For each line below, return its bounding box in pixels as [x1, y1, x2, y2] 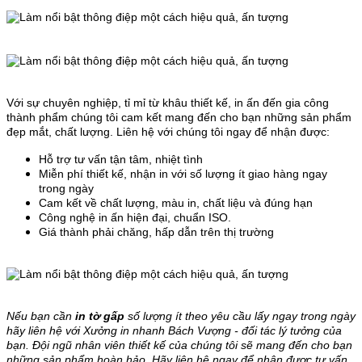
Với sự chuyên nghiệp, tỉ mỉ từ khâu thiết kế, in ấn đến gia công [6, 96, 329, 110]
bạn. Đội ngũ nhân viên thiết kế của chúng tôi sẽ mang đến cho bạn [6, 339, 352, 352]
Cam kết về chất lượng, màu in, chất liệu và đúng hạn [39, 196, 316, 210]
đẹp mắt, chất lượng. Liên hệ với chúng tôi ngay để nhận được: [6, 125, 330, 139]
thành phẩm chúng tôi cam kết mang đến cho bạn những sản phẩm [6, 111, 351, 124]
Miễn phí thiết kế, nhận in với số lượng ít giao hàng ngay [39, 167, 327, 181]
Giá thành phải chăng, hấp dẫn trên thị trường [39, 225, 277, 239]
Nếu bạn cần [6, 309, 75, 323]
